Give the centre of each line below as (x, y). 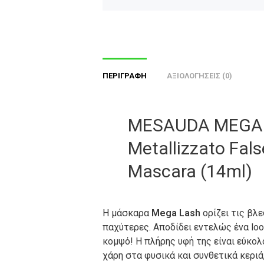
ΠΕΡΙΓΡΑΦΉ (125, 75)
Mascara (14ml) (190, 171)
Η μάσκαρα (127, 213)
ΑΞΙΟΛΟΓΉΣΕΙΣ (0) (200, 75)
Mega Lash (176, 213)
